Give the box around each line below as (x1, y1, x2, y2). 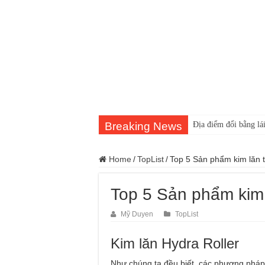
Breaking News (105, 119, 182, 132)
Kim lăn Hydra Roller (111, 235, 239, 251)
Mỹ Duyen (121, 209, 153, 218)
